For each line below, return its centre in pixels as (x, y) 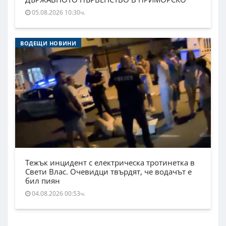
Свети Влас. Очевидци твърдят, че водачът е (108, 172)
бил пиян (43, 181)
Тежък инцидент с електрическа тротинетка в (110, 163)
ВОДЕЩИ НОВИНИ (48, 43)
